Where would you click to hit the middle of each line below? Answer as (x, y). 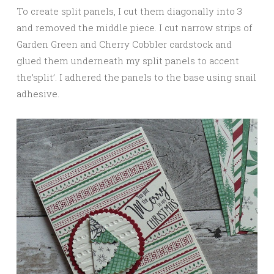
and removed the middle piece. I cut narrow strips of (134, 28)
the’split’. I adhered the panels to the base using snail (136, 77)
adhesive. (38, 94)
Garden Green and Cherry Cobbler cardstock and (124, 44)
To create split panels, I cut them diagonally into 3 (129, 11)
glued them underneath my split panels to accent (128, 61)
